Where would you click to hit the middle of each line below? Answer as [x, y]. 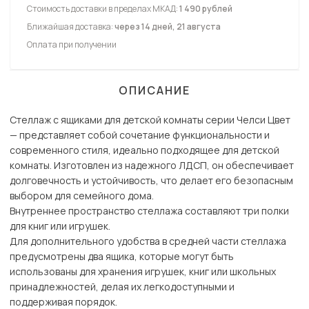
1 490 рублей [206, 9]
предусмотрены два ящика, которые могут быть [122, 257]
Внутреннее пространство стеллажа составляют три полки [149, 211]
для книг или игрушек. [60, 226]
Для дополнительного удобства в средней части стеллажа [148, 241]
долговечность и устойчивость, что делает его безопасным [151, 181]
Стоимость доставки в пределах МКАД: [103, 9]
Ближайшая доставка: [71, 27]
